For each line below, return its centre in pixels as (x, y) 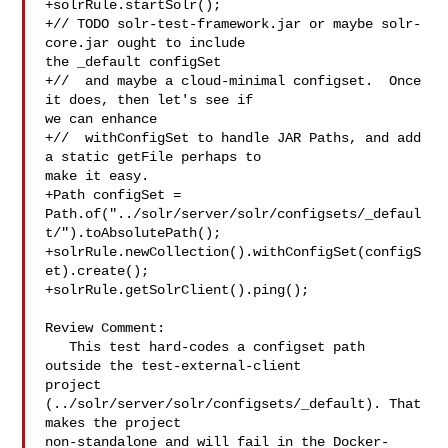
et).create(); (97, 271)
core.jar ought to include (149, 43)
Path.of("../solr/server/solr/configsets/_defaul (233, 214)
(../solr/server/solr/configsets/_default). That (233, 404)
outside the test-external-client (177, 366)
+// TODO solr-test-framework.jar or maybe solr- (233, 24)
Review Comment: (105, 328)
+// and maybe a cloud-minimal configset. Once (233, 81)
